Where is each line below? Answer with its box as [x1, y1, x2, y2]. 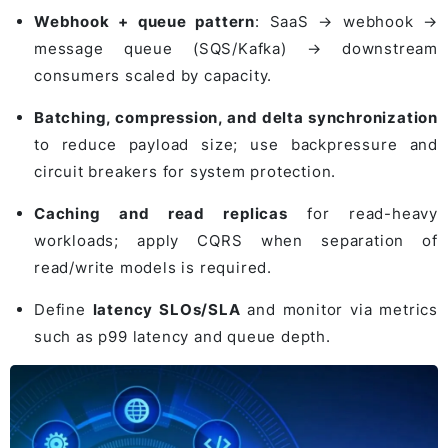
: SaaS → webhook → [255, 11, 438, 31]
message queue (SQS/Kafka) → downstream [34, 38, 438, 58]
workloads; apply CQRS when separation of [34, 230, 438, 250]
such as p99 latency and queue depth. [34, 326, 331, 346]
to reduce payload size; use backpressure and [34, 134, 438, 154]
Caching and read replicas [34, 203, 288, 223]
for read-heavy [287, 203, 438, 223]
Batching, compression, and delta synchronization [34, 107, 438, 127]
